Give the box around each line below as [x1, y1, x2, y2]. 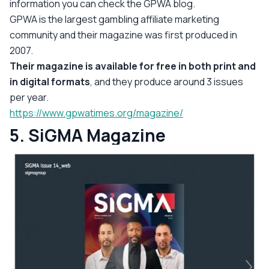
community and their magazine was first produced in [10, 28, 237, 41]
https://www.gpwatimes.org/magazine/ [10, 106, 183, 119]
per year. [10, 90, 49, 104]
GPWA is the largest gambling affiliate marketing [10, 12, 219, 26]
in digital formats [10, 74, 90, 88]
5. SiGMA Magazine [10, 123, 166, 147]
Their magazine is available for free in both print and [10, 59, 256, 73]
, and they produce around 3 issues [90, 74, 243, 88]
